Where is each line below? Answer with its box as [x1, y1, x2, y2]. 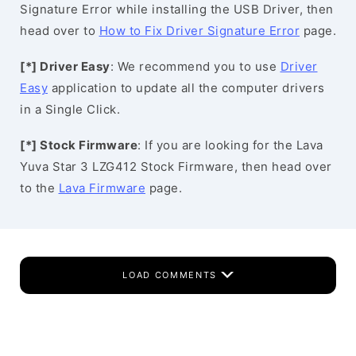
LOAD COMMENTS [122, 269, 221, 281]
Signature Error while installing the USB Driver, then [20, 2, 334, 17]
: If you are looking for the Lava [137, 137, 323, 153]
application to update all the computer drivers [48, 80, 325, 95]
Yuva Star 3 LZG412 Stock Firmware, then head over [20, 159, 332, 174]
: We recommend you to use [110, 59, 281, 74]
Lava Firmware [58, 180, 145, 195]
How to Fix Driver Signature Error [99, 23, 300, 38]
